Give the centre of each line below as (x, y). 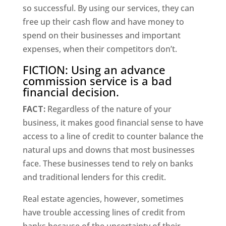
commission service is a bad (97, 81)
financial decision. (71, 92)
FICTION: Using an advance (94, 70)
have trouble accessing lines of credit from (104, 213)
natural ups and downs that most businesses (108, 150)
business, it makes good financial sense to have (113, 123)
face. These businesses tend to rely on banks (108, 164)
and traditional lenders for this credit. (94, 177)
